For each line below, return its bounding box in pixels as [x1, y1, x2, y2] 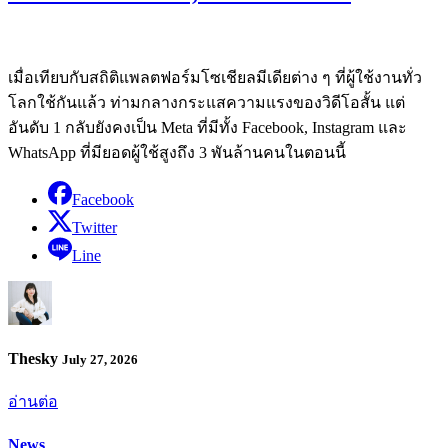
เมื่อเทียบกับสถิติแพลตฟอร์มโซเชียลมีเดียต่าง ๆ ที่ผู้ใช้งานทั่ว [8, 68, 422, 86]
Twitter [72, 218, 117, 236]
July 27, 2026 [62, 352, 138, 368]
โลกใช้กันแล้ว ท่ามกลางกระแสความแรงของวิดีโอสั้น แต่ [8, 93, 405, 111]
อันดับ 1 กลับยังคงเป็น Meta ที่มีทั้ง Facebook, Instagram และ [8, 118, 407, 136]
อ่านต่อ [8, 393, 58, 411]
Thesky [8, 350, 62, 368]
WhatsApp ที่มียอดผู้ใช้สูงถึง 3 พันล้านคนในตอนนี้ [8, 143, 346, 161]
